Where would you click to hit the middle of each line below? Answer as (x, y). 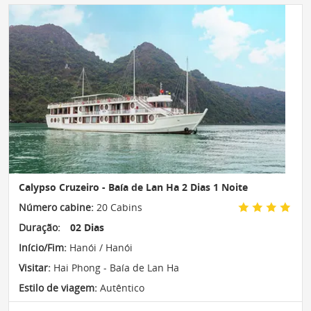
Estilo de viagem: (58, 287)
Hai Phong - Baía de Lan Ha (115, 267)
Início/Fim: (43, 247)
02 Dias (87, 227)
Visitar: (35, 267)
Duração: (40, 227)
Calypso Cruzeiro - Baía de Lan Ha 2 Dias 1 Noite (133, 187)
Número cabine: (56, 207)
